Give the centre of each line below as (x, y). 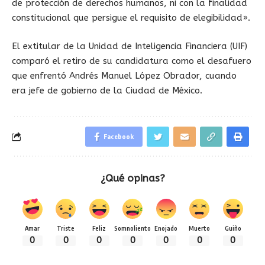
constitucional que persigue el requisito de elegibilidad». (131, 18)
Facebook (119, 136)
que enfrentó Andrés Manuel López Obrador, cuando (124, 75)
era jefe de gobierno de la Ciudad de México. (107, 90)
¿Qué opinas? (132, 178)
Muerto (199, 228)
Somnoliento (132, 228)
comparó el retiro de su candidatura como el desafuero (132, 61)
